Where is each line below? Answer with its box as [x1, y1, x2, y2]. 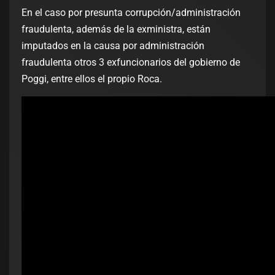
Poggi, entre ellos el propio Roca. [21, 73, 162, 85]
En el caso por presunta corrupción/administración [21, 7, 241, 19]
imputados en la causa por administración [21, 40, 204, 52]
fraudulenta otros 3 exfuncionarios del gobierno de [21, 56, 240, 69]
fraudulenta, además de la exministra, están [21, 23, 211, 36]
